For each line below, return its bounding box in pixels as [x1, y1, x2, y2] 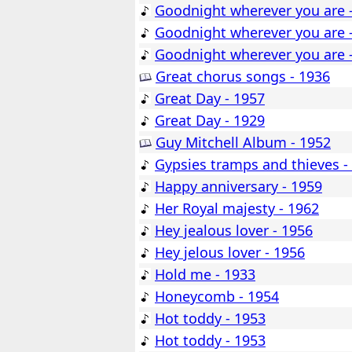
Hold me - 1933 [155, 265, 255, 284]
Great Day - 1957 [155, 89, 265, 108]
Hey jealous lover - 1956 [155, 221, 313, 240]
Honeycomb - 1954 [155, 287, 279, 306]
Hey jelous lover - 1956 [155, 243, 305, 262]
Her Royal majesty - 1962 [155, 199, 319, 218]
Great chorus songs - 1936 [156, 67, 330, 86]
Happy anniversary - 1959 [155, 177, 322, 196]
